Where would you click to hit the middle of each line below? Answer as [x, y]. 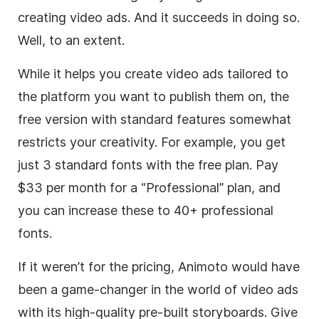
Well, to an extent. [71, 40]
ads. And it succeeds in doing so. [201, 17]
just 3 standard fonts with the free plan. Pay [148, 164]
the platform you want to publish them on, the [153, 96]
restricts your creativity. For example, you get [152, 142]
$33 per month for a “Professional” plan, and [149, 187]
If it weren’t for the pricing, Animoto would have [159, 266]
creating [44, 17]
